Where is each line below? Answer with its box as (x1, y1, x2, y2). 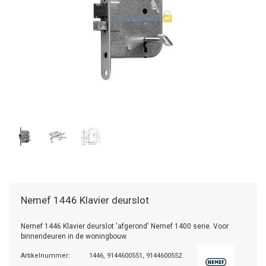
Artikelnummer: (21, 252, 70, 259)
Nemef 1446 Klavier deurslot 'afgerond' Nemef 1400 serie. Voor (21, 222, 229, 230)
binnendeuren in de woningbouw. (21, 232, 128, 240)
